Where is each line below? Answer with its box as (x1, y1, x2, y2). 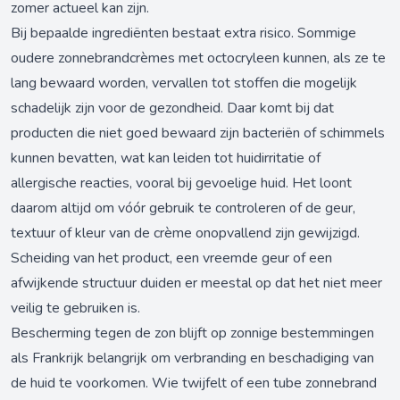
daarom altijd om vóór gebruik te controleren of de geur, (11, 198, 355, 219)
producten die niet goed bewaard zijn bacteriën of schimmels (11, 123, 385, 144)
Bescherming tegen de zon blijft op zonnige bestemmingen (11, 323, 374, 344)
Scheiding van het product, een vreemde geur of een (11, 248, 332, 269)
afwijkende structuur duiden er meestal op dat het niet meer (11, 273, 382, 294)
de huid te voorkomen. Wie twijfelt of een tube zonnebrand (11, 373, 377, 394)
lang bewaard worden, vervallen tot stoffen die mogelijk (11, 73, 357, 94)
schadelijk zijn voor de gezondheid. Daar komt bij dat (11, 98, 334, 119)
